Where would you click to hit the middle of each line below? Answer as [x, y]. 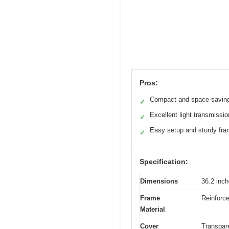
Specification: [164, 161]
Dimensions [159, 181]
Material [153, 209]
